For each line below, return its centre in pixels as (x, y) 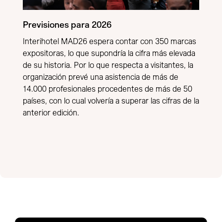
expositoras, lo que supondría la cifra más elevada (109, 53)
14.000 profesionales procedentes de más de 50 (108, 89)
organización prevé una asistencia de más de (101, 77)
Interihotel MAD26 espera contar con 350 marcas (110, 41)
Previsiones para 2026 (67, 25)
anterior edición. (51, 113)
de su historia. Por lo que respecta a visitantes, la (108, 65)
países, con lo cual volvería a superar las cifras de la (111, 101)
